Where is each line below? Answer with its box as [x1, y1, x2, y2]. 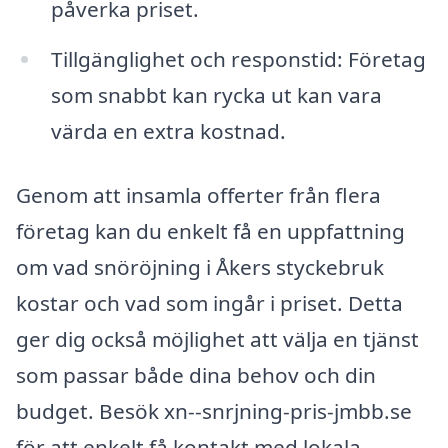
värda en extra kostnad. [50, 116, 286, 145]
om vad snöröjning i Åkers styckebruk [16, 252, 384, 281]
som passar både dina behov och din [16, 360, 376, 389]
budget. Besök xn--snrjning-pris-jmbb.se [16, 396, 412, 425]
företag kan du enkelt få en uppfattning [16, 216, 405, 245]
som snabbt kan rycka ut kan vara [50, 80, 382, 109]
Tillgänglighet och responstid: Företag [50, 44, 426, 73]
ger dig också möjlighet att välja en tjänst [16, 324, 419, 353]
